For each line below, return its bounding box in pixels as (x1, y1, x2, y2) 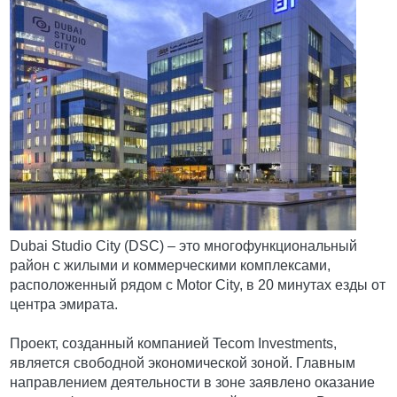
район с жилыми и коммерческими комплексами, (10, 258, 331, 273)
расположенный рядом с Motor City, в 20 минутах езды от (10, 277, 386, 292)
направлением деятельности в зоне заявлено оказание (10, 375, 376, 390)
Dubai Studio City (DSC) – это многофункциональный (10, 238, 358, 253)
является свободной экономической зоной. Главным (10, 355, 356, 370)
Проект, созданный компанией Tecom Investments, (10, 336, 338, 351)
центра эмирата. (10, 297, 119, 312)
